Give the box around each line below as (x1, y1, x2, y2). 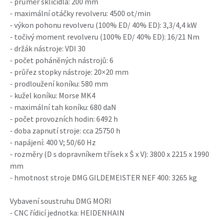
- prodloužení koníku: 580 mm (10, 79, 108, 88)
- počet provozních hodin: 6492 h (10, 114, 118, 124)
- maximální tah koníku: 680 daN (10, 102, 116, 112)
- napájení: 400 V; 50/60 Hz (10, 137, 96, 147)
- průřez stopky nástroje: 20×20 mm (10, 67, 129, 77)
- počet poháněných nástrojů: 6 (10, 55, 113, 65)
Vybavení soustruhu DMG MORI (10, 196, 111, 206)
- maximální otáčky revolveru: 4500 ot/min (10, 8, 151, 18)
